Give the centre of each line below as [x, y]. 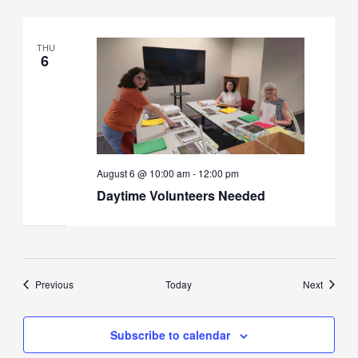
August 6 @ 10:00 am [143, 173]
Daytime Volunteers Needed [181, 196]
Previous [54, 284]
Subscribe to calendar [170, 334]
